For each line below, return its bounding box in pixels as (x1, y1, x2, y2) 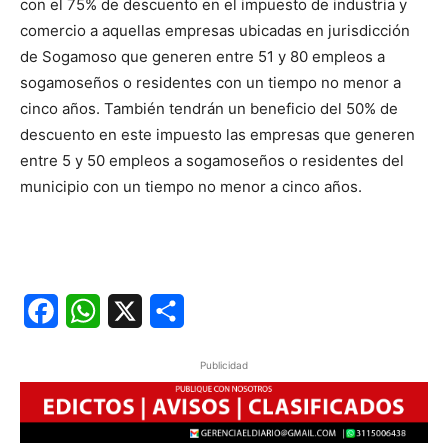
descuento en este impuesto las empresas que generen (20, 124, 415, 144)
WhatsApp (100, 300, 178, 321)
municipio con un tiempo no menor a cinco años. (20, 176, 362, 196)
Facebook (58, 300, 133, 321)
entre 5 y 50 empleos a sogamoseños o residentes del (20, 150, 404, 170)
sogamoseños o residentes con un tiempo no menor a (20, 72, 401, 92)
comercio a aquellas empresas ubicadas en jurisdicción (20, 20, 410, 40)
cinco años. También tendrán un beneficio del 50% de (20, 98, 398, 118)
